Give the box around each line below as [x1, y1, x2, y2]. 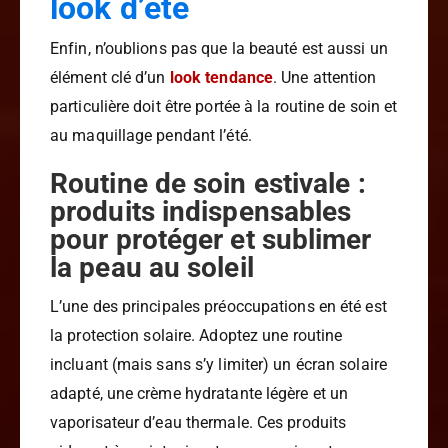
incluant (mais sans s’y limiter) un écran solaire [50, 355, 387, 375]
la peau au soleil [50, 251, 254, 285]
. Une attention [273, 68, 377, 88]
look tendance [169, 68, 274, 88]
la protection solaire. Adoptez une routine [50, 326, 343, 346]
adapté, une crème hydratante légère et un [50, 384, 349, 404]
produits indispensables [50, 195, 352, 229]
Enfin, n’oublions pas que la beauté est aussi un [50, 39, 388, 59]
